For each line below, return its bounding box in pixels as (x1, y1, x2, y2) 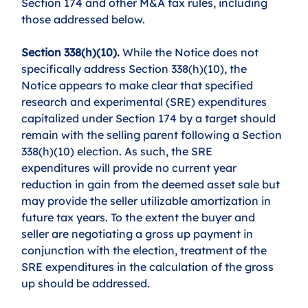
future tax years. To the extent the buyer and (21, 210, 258, 224)
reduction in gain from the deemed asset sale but (21, 177, 283, 191)
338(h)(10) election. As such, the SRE (21, 144, 216, 158)
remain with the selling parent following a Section (21, 127, 285, 142)
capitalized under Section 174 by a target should (21, 111, 279, 125)
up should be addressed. (21, 276, 153, 290)
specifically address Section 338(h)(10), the (21, 61, 250, 76)
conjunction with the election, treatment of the (21, 243, 270, 257)
